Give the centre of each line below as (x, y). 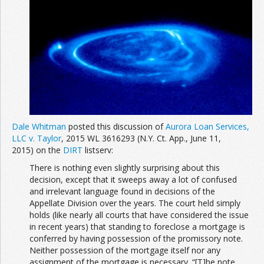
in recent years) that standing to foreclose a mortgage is (137, 226)
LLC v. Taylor (37, 138)
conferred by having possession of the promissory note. (136, 238)
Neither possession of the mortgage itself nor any (125, 250)
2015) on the (37, 150)
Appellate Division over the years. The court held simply (135, 203)
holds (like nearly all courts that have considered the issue (139, 214)
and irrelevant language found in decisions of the (122, 191)
